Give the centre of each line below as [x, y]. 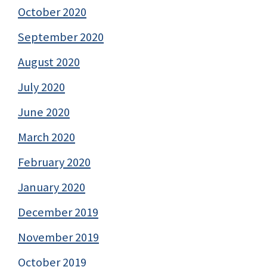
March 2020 [46, 137]
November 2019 [58, 237]
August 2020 [49, 62]
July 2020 [41, 87]
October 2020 [52, 12]
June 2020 [44, 112]
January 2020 [52, 187]
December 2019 [58, 212]
